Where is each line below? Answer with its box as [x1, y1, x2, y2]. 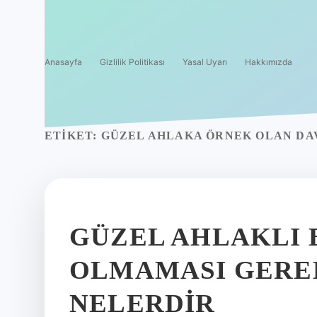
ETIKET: [45, 129, 101, 142]
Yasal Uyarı [183, 57, 227, 67]
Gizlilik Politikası [100, 57, 165, 67]
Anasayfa [45, 57, 82, 67]
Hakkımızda [245, 57, 292, 67]
